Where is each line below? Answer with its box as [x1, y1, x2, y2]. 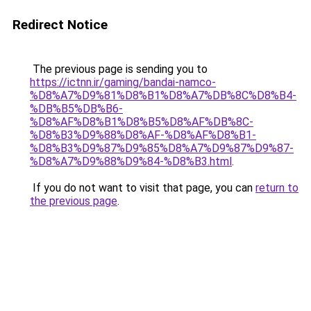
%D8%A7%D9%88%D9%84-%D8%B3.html [30, 155, 232, 168]
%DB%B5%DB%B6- [30, 102, 123, 115]
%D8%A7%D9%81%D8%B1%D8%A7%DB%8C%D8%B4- [30, 89, 296, 102]
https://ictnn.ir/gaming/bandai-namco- [30, 76, 216, 89]
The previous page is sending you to [30, 62, 208, 76]
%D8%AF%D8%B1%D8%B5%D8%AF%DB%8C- [30, 115, 253, 128]
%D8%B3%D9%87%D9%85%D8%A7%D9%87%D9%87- [30, 142, 294, 155]
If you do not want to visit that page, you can [30, 181, 255, 194]
